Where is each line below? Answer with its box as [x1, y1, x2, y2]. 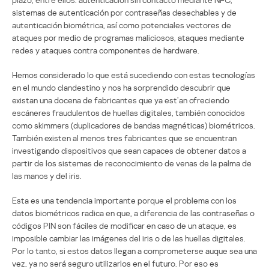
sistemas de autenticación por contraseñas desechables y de [12, 7, 237, 17]
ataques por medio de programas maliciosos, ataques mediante [12, 32, 244, 43]
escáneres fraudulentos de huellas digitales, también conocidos [12, 107, 245, 118]
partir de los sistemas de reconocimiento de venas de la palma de [12, 157, 252, 168]
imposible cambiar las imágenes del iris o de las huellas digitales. [12, 232, 246, 243]
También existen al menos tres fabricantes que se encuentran [12, 132, 237, 143]
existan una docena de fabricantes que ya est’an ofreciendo [12, 94, 229, 105]
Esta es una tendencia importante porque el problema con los [12, 195, 237, 205]
